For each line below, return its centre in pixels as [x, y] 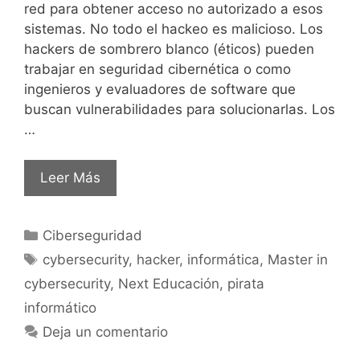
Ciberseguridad [93, 236]
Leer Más [70, 178]
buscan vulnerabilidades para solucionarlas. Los [180, 109]
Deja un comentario [106, 332]
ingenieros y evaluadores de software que [160, 89]
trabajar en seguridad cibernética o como [157, 69]
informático [60, 308]
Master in [298, 260]
